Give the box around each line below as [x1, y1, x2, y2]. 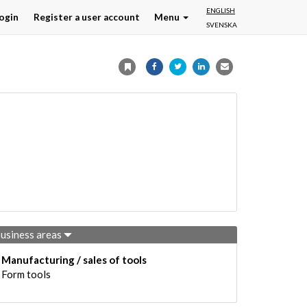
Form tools [1, 268, 51, 280]
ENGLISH [206, 6, 235, 14]
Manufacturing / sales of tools [1, 254, 147, 266]
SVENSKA [206, 21, 237, 29]
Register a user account [33, 11, 140, 23]
